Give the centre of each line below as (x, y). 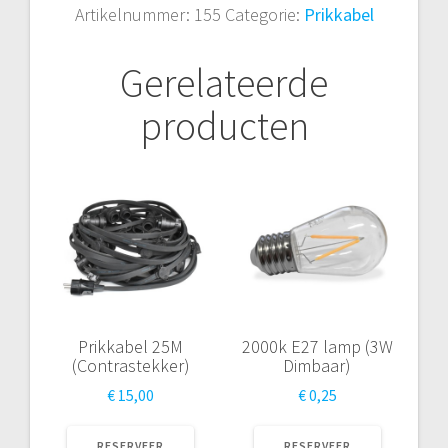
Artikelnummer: (134, 14)
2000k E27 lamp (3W (317, 346)
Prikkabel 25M (131, 346)
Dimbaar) (317, 365)
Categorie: (264, 14)
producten (224, 125)
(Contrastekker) (130, 365)
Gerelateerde (224, 82)
